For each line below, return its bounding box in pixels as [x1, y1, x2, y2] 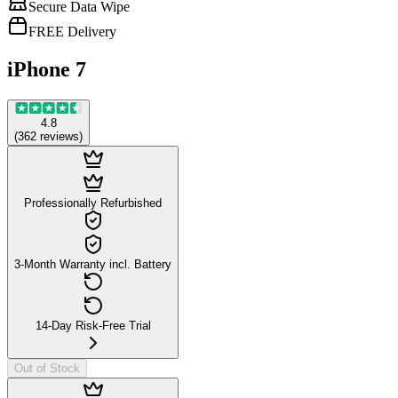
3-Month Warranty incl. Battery [14, 258, 171, 272]
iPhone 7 [7, 58, 86, 82]
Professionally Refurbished [24, 196, 162, 211]
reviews [40, 130, 79, 144]
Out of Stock [14, 362, 80, 376]
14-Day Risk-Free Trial [35, 319, 151, 333]
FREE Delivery [28, 24, 116, 40]
